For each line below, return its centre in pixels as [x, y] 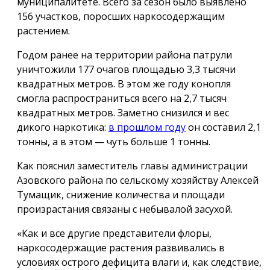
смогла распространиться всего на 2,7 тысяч [122, 98]
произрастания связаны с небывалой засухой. [125, 209]
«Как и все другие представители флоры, [114, 233]
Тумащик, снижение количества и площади [121, 194]
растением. [43, 30]
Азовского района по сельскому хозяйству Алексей [138, 180]
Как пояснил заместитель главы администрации [132, 165]
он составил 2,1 [223, 127]
